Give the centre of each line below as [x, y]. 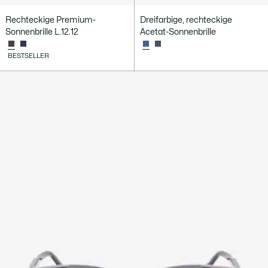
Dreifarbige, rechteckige [186, 20]
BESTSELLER [28, 56]
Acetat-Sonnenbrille [178, 32]
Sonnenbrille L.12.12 [42, 32]
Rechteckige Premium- [51, 20]
